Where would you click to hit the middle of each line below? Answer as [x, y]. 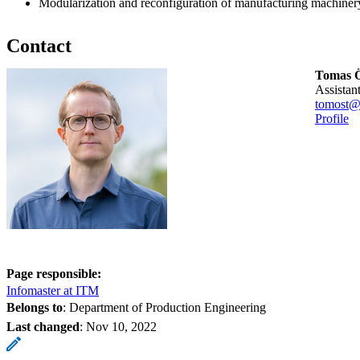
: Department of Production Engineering [164, 307]
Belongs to [35, 307]
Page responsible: [54, 273]
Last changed [43, 326]
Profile [331, 118]
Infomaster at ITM [53, 290]
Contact [39, 45]
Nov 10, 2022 [121, 326]
